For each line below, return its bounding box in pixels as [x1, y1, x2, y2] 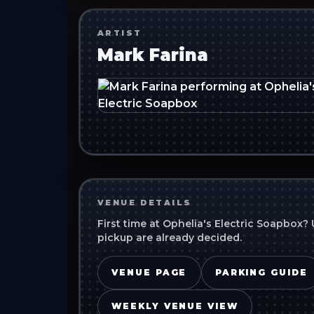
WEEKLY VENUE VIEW [111, 300, 238, 311]
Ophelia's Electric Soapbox [163, 217, 303, 230]
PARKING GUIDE [214, 266, 308, 278]
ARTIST [97, 27, 142, 38]
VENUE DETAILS [97, 197, 192, 207]
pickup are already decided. [97, 231, 242, 244]
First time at [97, 217, 163, 230]
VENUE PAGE [111, 266, 187, 278]
